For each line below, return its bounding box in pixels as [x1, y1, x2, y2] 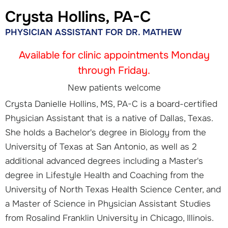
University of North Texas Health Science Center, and [5, 184, 221, 195]
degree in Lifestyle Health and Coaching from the [5, 169, 204, 181]
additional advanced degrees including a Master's [5, 155, 203, 166]
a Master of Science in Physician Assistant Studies [5, 198, 211, 209]
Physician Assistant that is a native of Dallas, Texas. [5, 112, 213, 124]
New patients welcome [67, 82, 161, 93]
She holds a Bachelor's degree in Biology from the [5, 127, 206, 138]
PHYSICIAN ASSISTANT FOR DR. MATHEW [5, 26, 182, 38]
